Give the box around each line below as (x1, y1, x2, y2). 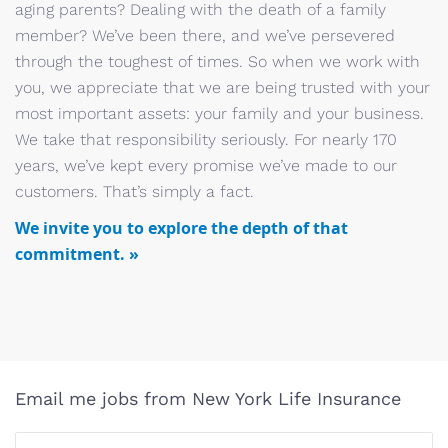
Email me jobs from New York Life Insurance (15, 388, 401, 409)
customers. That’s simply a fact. (15, 182, 254, 201)
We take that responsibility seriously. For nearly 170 (15, 130, 397, 149)
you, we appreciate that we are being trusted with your (15, 78, 430, 97)
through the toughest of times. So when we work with (15, 52, 420, 71)
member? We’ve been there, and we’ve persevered (15, 26, 395, 45)
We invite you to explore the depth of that (15, 217, 348, 239)
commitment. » (15, 243, 139, 265)
